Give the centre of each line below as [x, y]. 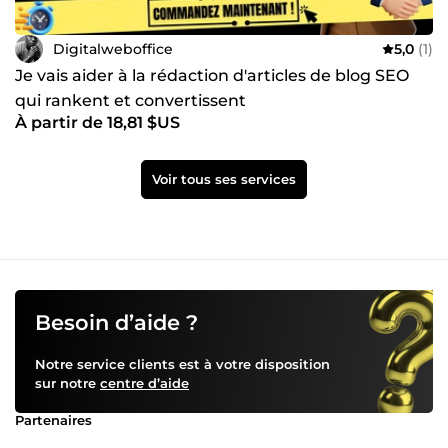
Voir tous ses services [224, 179]
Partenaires [53, 420]
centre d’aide [144, 383]
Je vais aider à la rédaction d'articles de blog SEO [212, 76]
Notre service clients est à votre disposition [182, 364]
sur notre [67, 383]
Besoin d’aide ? [116, 323]
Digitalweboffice [113, 48]
